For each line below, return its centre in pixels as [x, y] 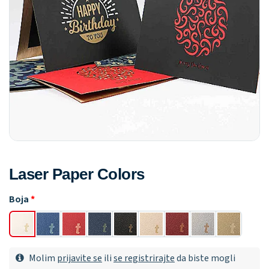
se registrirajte [144, 258]
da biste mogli [205, 258]
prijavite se [80, 258]
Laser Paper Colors [77, 174]
